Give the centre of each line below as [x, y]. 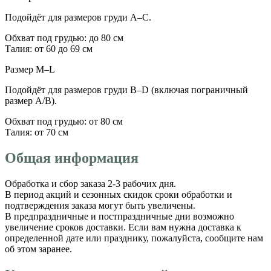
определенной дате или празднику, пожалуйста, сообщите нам [134, 238]
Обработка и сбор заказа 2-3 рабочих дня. [90, 183]
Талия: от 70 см [37, 132]
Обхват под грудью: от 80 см [64, 121]
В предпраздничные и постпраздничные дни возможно [119, 216]
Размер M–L [30, 69]
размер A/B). [31, 100]
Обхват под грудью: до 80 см [64, 38]
